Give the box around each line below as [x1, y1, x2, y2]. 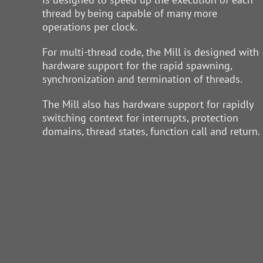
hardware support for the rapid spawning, [42, 59, 232, 72]
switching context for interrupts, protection [42, 111, 238, 124]
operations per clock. [42, 20, 137, 33]
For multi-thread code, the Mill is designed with [42, 45, 259, 59]
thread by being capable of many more [42, 6, 217, 20]
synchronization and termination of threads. [42, 72, 242, 86]
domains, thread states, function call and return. [42, 124, 260, 138]
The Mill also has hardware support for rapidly [42, 97, 253, 111]
